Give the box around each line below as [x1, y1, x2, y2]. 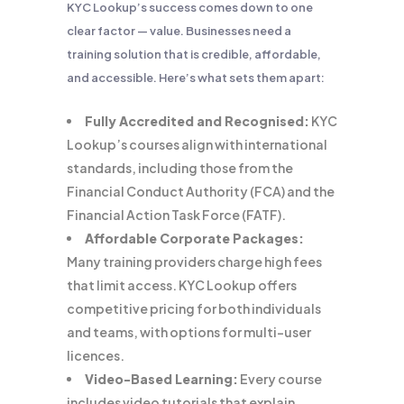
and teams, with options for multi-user [67, 324, 311, 340]
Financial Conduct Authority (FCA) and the [67, 183, 335, 199]
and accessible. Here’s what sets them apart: [67, 70, 325, 85]
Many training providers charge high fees [67, 253, 322, 270]
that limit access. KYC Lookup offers [67, 277, 297, 293]
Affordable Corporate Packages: [85, 230, 304, 246]
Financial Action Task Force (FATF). [67, 207, 286, 223]
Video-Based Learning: [85, 371, 238, 387]
